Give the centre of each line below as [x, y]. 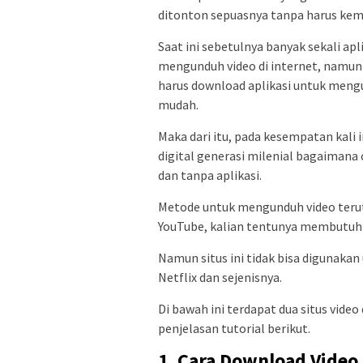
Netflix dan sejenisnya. [220, 277]
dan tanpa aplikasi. [210, 175]
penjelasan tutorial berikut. [234, 328]
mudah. [178, 104]
